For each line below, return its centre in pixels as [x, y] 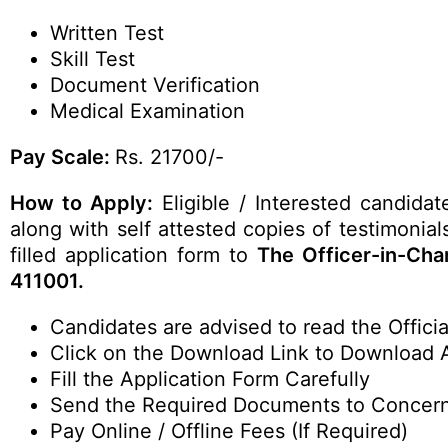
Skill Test [92, 59]
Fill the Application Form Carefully [210, 379]
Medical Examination [147, 111]
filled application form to [134, 255]
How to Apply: [81, 203]
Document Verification [155, 85]
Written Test [107, 33]
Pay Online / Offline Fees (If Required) [229, 431]
